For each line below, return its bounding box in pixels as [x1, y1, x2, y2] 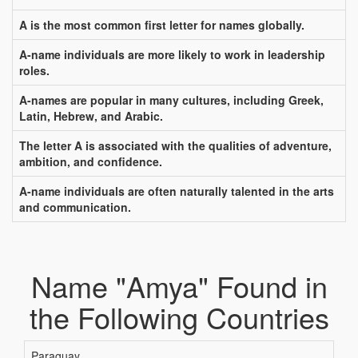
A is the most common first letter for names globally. [19, 17, 304, 33]
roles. [19, 62, 50, 78]
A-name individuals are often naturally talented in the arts [19, 183, 334, 199]
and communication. [19, 199, 131, 215]
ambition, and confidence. [19, 153, 162, 169]
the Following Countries [29, 296, 329, 337]
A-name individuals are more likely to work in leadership [19, 46, 325, 62]
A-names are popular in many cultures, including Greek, [19, 92, 324, 108]
